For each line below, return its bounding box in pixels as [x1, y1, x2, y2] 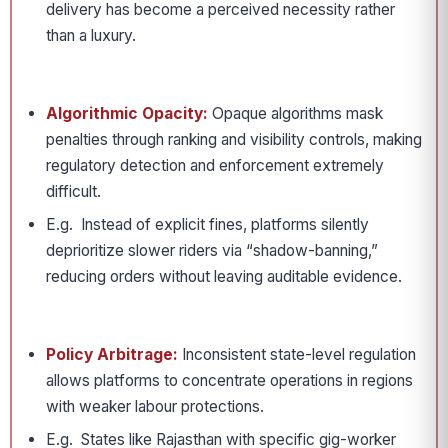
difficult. [46, 182, 101, 201]
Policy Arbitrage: [46, 345, 178, 364]
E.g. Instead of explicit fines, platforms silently [46, 215, 369, 234]
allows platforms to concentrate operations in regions [46, 371, 413, 390]
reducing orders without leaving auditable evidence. [46, 267, 402, 286]
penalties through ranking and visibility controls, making [46, 130, 422, 149]
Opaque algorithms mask [208, 104, 383, 123]
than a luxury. [46, 26, 136, 45]
